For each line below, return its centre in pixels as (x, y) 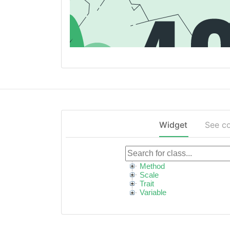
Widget (173, 125)
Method (152, 166)
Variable (153, 193)
